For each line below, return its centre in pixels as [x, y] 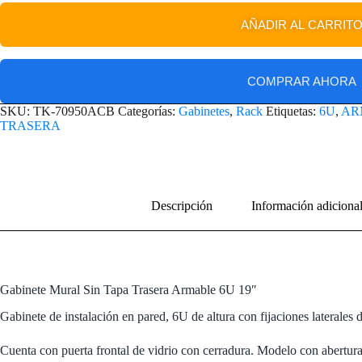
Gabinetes [204, 112]
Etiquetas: [293, 112]
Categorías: [148, 112]
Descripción [182, 205]
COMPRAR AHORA [302, 82]
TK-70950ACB [74, 112]
